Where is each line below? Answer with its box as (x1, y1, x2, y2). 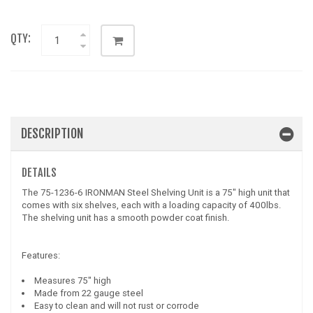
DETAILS (22, 166, 57, 180)
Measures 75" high (34, 275, 111, 286)
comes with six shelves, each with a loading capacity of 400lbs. (22, 199, 281, 211)
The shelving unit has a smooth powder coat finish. (22, 212, 229, 224)
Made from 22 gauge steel (34, 287, 143, 299)
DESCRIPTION (21, 126, 84, 141)
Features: (22, 249, 60, 261)
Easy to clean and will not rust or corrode (34, 300, 199, 312)
